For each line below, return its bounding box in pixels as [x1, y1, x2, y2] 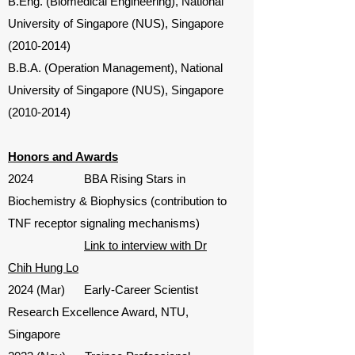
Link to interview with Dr [84, 239, 207, 252]
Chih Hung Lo [8, 261, 78, 274]
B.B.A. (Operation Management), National [8, 61, 223, 74]
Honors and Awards [8, 150, 118, 163]
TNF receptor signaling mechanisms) [8, 216, 200, 230]
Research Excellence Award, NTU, [8, 305, 189, 319]
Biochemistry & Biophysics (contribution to [8, 194, 227, 208]
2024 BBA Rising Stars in [8, 172, 185, 185]
